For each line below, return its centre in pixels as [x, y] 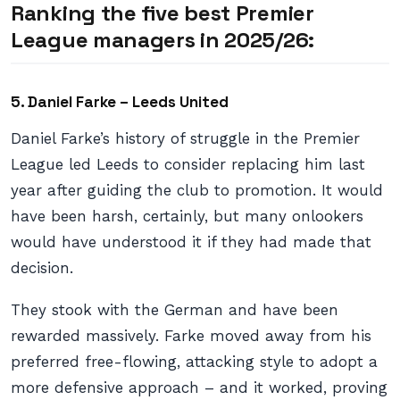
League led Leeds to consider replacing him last [188, 164]
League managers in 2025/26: [162, 40]
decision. [42, 268]
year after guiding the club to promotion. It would [197, 190]
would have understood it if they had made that [191, 242]
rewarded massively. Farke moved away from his [191, 336]
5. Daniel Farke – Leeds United [120, 102]
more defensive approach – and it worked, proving [199, 387]
